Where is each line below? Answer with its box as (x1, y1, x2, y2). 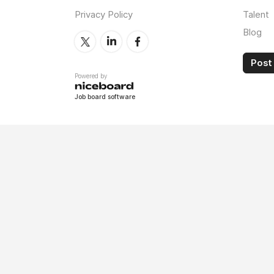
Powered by (75, 72, 107, 80)
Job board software (75, 93, 135, 102)
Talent (243, 9, 269, 20)
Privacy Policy (75, 9, 133, 20)
